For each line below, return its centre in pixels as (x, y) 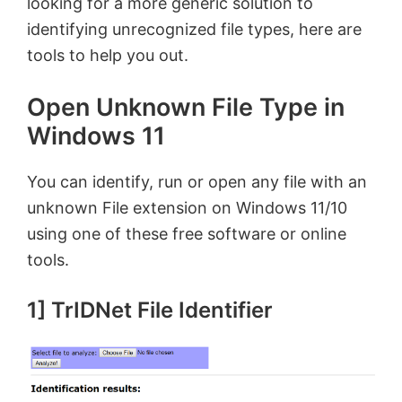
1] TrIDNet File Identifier (150, 310)
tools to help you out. (108, 55)
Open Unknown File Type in (186, 107)
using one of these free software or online (187, 234)
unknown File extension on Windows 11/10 (187, 208)
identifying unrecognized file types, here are (194, 29)
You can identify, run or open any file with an (197, 182)
